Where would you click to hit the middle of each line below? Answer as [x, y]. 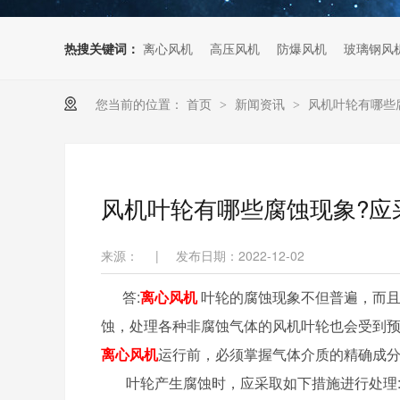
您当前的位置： [139, 103]
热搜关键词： [102, 48]
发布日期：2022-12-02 [240, 255]
